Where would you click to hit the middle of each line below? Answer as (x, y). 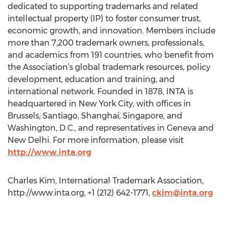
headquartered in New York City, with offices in (99, 104)
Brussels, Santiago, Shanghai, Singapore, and (95, 116)
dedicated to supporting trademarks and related (103, 6)
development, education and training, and (91, 79)
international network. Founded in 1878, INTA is (100, 91)
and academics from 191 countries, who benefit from (111, 55)
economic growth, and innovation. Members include (111, 31)
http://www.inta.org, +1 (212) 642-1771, (80, 193)
